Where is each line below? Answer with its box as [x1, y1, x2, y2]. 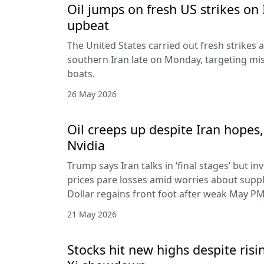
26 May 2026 [67, 88, 117, 100]
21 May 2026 [67, 208, 117, 220]
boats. [67, 67, 95, 80]
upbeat [67, 16, 109, 34]
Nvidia [67, 136, 105, 154]
